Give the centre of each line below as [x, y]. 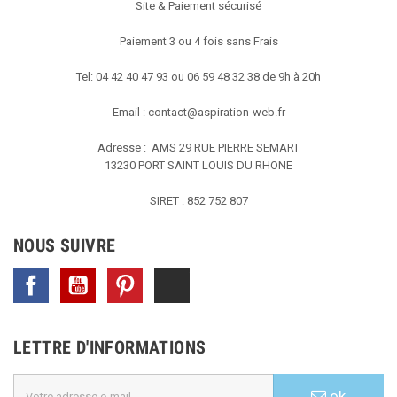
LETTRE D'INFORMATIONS [110, 348]
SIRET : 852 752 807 [198, 201]
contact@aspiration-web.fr [216, 113]
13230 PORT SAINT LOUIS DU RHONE [198, 166]
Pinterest [165, 276]
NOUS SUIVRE [65, 246]
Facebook [75, 276]
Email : [130, 113]
